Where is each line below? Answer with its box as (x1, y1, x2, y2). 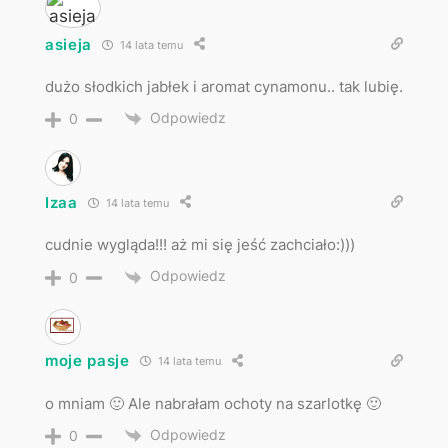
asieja (44, 34, 93, 54)
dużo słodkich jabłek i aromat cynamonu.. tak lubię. (44, 77, 403, 97)
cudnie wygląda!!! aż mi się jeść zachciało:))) (44, 235, 355, 255)
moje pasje (44, 351, 130, 371)
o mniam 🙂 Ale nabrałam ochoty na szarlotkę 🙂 (44, 393, 381, 413)
